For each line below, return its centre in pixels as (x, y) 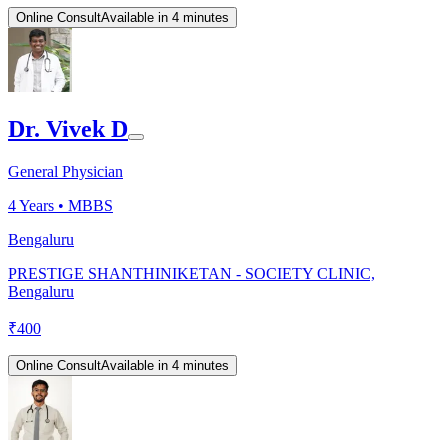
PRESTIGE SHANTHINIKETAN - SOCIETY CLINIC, (191, 273)
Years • (42, 205)
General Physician (65, 171)
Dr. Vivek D (68, 128)
